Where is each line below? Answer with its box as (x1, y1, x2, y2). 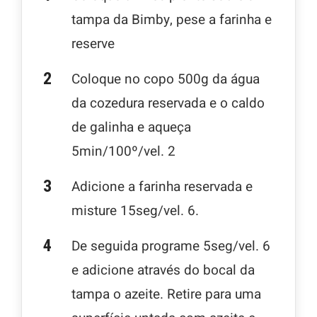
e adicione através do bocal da (71, 260, 255, 281)
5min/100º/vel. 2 (71, 142, 175, 162)
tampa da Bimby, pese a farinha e (71, 10, 272, 30)
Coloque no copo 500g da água (71, 69, 260, 90)
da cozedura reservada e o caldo (71, 93, 265, 114)
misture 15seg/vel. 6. (71, 201, 199, 221)
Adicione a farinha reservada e (71, 177, 253, 197)
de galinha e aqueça (71, 117, 191, 138)
